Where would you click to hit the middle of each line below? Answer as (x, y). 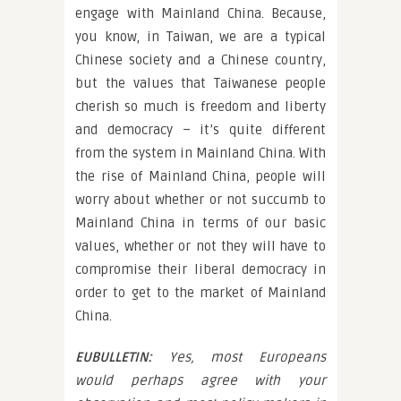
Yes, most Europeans (239, 357)
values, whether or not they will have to (200, 246)
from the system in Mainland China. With (200, 153)
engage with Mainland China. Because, (200, 13)
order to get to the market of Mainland (200, 293)
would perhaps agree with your (200, 380)
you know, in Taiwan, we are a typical (200, 37)
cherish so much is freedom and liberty (200, 107)
